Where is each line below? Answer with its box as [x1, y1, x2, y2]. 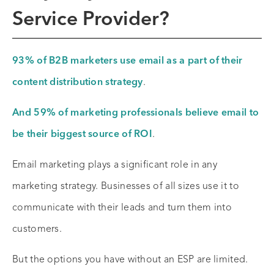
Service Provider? [12, 10, 169, 31]
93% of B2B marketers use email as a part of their [12, 56, 243, 67]
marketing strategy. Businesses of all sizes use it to [12, 182, 239, 192]
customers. [12, 224, 62, 235]
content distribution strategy [12, 78, 143, 88]
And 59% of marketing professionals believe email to [12, 108, 259, 119]
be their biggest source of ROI [12, 130, 153, 140]
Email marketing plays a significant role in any [12, 160, 218, 171]
